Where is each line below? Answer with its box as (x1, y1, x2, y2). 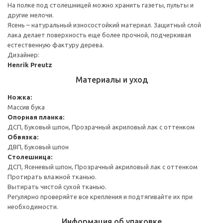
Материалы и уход (75, 75, 148, 84)
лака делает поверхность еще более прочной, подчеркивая (7, 31, 191, 38)
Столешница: (7, 153, 52, 160)
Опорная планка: (7, 113, 64, 120)
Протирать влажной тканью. (7, 173, 97, 180)
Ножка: (7, 93, 32, 101)
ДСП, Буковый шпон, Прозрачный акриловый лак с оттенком (7, 123, 195, 130)
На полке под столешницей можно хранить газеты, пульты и (7, 1, 194, 8)
